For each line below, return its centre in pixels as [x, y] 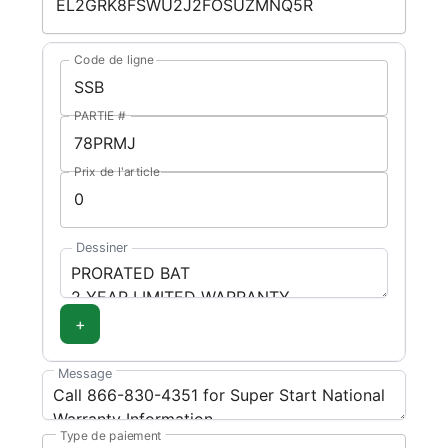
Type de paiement [110, 435]
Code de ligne [114, 59]
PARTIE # [100, 115]
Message [85, 373]
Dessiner [102, 247]
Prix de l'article [117, 171]
